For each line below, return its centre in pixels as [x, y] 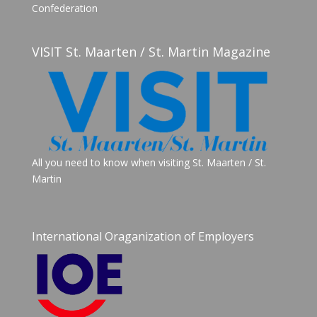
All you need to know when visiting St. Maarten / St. [149, 162]
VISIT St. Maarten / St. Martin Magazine [151, 52]
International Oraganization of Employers [143, 236]
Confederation [64, 8]
